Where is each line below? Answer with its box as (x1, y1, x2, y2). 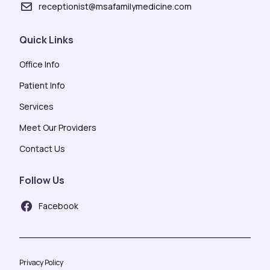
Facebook (39, 200, 78, 212)
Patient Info (19, 79, 65, 91)
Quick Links (19, 33, 74, 46)
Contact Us (19, 142, 65, 154)
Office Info (19, 58, 60, 70)
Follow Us (19, 173, 64, 187)
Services (19, 100, 54, 112)
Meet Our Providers (19, 121, 96, 133)
